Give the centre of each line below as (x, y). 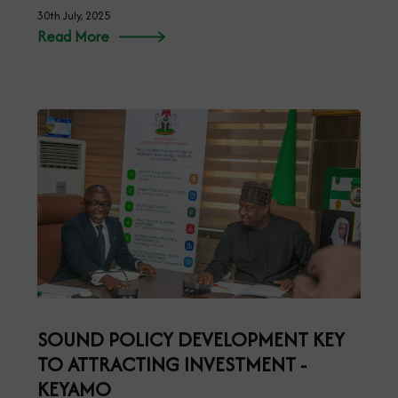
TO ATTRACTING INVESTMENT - (172, 364)
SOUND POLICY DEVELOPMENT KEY (191, 339)
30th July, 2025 (74, 15)
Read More (73, 36)
